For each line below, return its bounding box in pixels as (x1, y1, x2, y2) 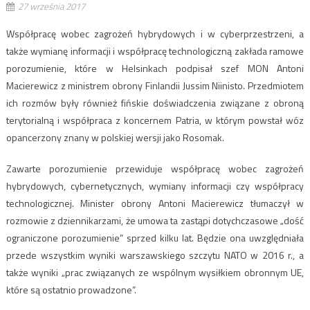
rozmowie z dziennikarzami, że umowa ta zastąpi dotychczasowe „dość (6, 212, 304, 228)
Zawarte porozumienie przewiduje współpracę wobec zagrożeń (6, 161, 304, 176)
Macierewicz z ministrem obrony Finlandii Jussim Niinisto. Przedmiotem (6, 77, 304, 93)
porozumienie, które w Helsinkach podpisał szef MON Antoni (6, 60, 304, 75)
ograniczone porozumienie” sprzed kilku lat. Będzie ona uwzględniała (6, 230, 304, 245)
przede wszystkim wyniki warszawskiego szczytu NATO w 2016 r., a (6, 247, 304, 262)
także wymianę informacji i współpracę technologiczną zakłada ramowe (6, 43, 304, 58)
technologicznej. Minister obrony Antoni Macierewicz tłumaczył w (6, 195, 304, 210)
